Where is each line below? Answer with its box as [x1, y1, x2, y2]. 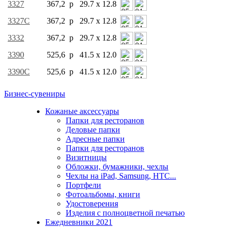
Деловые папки [66, 125, 120, 134]
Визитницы [66, 152, 107, 162]
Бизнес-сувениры [4, 89, 65, 98]
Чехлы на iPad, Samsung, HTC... [66, 171, 176, 180]
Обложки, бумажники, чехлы [66, 162, 168, 171]
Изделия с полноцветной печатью [66, 208, 185, 217]
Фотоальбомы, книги [66, 189, 140, 199]
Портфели [66, 180, 101, 189]
